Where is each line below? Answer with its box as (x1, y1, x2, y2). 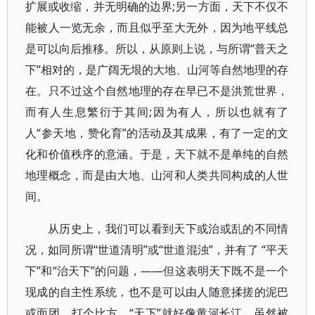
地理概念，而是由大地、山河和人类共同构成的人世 (25, 167, 289, 183)
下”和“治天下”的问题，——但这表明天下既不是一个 (25, 263, 289, 278)
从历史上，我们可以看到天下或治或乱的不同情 (48, 221, 289, 236)
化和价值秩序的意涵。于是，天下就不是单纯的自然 (25, 146, 289, 162)
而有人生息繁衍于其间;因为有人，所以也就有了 (25, 104, 289, 120)
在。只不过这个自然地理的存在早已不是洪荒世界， (25, 83, 289, 98)
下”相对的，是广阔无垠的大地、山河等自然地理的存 (25, 62, 289, 77)
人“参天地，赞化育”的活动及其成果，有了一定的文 (25, 125, 289, 141)
